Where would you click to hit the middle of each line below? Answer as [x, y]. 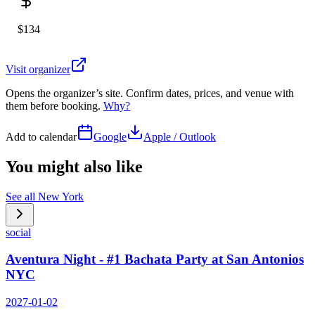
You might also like [74, 166]
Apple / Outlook [180, 136]
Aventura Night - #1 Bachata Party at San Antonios [155, 259]
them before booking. [54, 105]
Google [110, 136]
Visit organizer [38, 69]
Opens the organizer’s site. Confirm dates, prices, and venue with [150, 93]
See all [22, 196]
